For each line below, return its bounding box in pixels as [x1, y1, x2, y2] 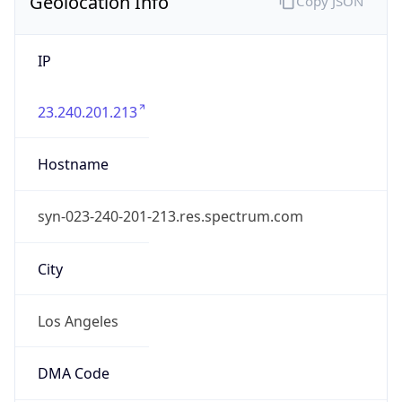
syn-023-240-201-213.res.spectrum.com [37, 206, 303, 227]
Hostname [37, 154, 109, 175]
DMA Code [37, 363, 109, 384]
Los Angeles [37, 310, 118, 331]
